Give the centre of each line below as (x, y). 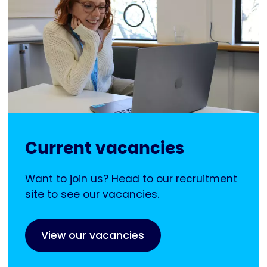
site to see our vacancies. (92, 195)
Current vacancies (105, 148)
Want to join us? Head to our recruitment (131, 179)
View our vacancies (93, 236)
